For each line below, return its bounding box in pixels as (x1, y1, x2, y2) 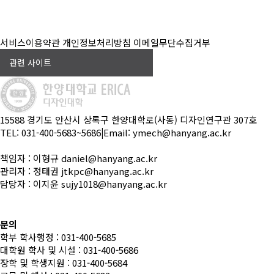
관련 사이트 (9, 56, 51, 68)
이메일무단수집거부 (133, 35, 210, 49)
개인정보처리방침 (62, 35, 131, 49)
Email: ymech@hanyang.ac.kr (103, 125, 231, 139)
